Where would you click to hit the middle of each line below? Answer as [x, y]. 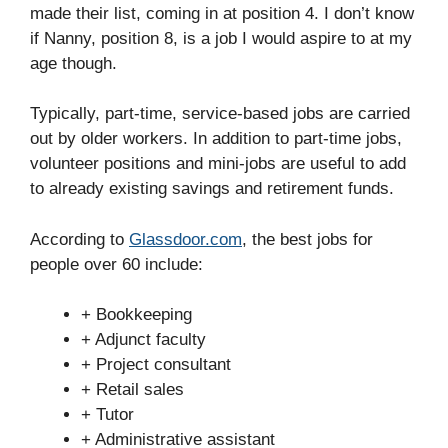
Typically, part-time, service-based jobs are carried [220, 113]
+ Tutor [107, 414]
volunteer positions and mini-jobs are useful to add [218, 163]
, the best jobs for [307, 239]
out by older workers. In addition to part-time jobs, [216, 138]
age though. [73, 63]
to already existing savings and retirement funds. [212, 188]
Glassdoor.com [185, 239]
